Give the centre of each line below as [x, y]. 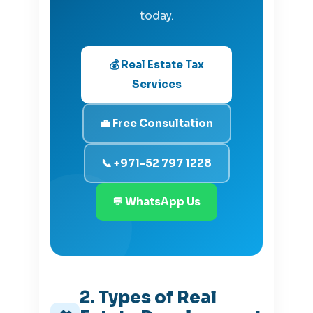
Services [156, 85]
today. [156, 16]
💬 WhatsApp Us [156, 202]
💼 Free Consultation [156, 123]
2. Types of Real [148, 298]
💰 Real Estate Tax [156, 65]
